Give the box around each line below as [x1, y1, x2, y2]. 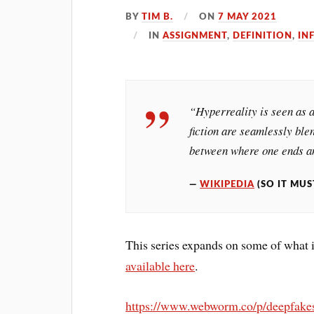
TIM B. [142, 13, 174, 21]
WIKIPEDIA [200, 180, 255, 189]
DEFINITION [233, 32, 293, 40]
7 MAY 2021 [218, 13, 278, 21]
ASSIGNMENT [163, 32, 228, 40]
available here [125, 257, 196, 275]
